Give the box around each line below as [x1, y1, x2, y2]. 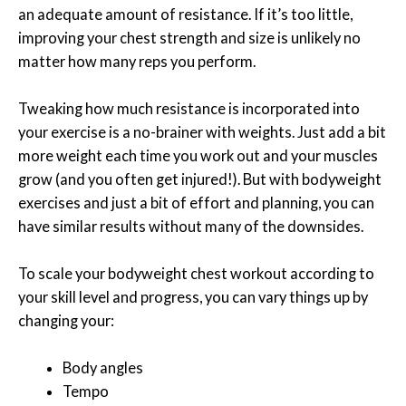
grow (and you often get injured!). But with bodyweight [18, 169, 382, 188]
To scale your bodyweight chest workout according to [18, 265, 374, 283]
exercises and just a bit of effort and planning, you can [18, 193, 374, 211]
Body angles [63, 359, 144, 377]
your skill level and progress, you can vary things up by [18, 288, 368, 306]
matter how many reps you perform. [18, 52, 256, 70]
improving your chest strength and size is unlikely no [18, 28, 361, 46]
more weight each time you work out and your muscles [18, 146, 378, 164]
